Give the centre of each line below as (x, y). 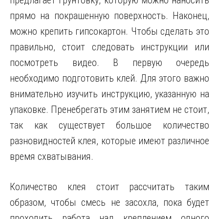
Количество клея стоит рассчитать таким (109, 187)
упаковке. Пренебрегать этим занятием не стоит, (109, 109)
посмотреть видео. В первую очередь (109, 63)
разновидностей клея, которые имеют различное (109, 141)
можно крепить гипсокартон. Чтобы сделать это (109, 31)
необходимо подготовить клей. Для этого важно (109, 78)
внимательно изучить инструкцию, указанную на (109, 94)
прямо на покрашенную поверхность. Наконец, (109, 16)
